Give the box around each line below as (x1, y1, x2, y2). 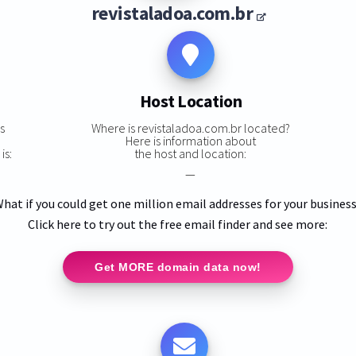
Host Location (139, 90, 242, 113)
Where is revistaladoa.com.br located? (91, 119, 290, 136)
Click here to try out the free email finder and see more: (28, 215, 328, 232)
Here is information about (125, 132, 256, 149)
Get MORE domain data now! (95, 260, 261, 273)
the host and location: (134, 145, 247, 161)
